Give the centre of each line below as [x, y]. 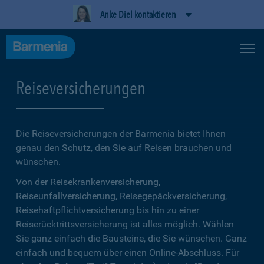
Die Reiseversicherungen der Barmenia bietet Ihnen [121, 133]
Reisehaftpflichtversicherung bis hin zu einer [108, 210]
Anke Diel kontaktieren [138, 14]
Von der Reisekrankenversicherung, [88, 182]
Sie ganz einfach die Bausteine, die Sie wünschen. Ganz [131, 238]
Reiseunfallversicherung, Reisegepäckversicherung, [121, 196]
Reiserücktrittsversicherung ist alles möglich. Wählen [125, 224]
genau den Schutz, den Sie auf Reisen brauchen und [124, 148]
